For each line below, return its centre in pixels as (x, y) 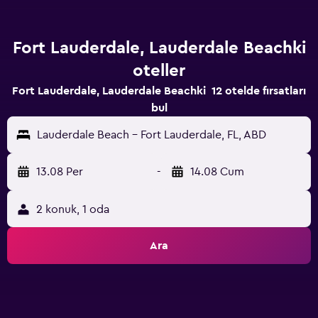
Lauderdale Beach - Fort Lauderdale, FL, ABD (152, 135)
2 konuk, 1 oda (73, 209)
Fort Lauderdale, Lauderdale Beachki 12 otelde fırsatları (159, 91)
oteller (159, 71)
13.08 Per (60, 172)
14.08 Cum (217, 172)
